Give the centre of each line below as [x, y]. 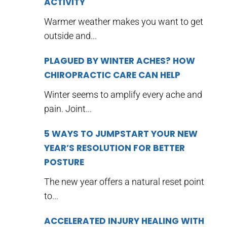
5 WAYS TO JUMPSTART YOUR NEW [121, 134]
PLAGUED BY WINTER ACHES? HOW [120, 61]
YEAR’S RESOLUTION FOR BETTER [115, 148]
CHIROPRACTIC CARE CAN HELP [112, 75]
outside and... [70, 36]
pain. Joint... [68, 109]
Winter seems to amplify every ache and [123, 94]
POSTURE [64, 162]
